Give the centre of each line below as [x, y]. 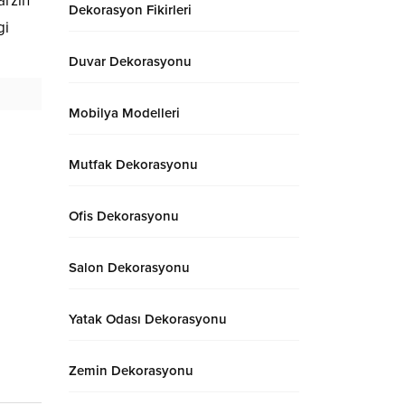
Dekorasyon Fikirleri [130, 10]
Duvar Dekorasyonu [130, 61]
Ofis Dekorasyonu [124, 216]
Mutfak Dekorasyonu [133, 165]
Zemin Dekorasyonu [131, 371]
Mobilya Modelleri [124, 113]
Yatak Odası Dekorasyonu [148, 319]
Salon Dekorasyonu [129, 268]
